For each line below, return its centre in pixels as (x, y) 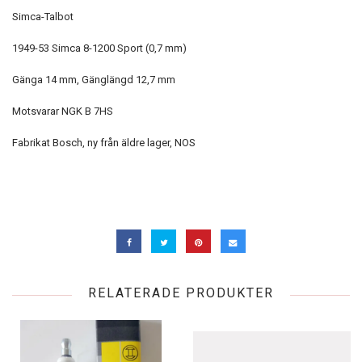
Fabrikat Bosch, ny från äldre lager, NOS (104, 143)
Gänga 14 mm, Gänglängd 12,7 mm (94, 80)
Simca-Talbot (43, 17)
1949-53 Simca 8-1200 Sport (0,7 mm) (99, 48)
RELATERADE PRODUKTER (181, 293)
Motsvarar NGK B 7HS (63, 111)
